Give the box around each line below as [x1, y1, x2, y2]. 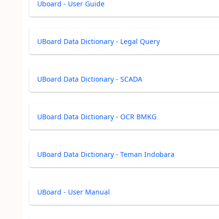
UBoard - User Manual [37, 187, 110, 197]
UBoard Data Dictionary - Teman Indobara [37, 150, 175, 159]
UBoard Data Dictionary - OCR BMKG [37, 112, 156, 121]
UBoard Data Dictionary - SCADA [37, 74, 142, 84]
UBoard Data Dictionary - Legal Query [37, 37, 160, 46]
